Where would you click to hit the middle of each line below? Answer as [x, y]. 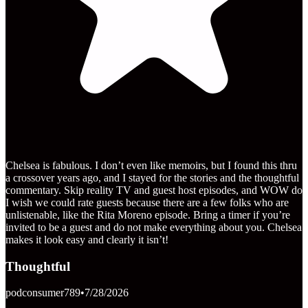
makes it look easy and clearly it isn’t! [87, 239]
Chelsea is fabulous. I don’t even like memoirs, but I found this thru [151, 165]
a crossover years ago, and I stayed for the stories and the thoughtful [152, 177]
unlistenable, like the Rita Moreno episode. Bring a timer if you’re [148, 214]
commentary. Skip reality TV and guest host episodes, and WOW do [154, 190]
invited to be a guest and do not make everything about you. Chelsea [154, 227]
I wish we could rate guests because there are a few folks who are [147, 202]
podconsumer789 [43, 293]
